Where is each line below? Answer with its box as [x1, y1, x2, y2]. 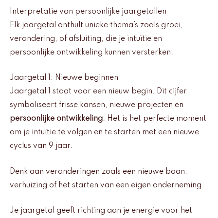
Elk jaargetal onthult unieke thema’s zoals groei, [10, 21, 183, 29]
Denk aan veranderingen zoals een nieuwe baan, [10, 167, 187, 176]
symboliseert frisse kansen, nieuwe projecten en [10, 101, 183, 109]
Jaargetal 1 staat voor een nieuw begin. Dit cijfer [10, 88, 187, 96]
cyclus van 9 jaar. [10, 142, 73, 150]
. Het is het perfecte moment [103, 115, 206, 123]
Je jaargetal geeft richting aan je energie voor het [10, 207, 192, 215]
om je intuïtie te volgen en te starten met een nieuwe [10, 128, 199, 137]
